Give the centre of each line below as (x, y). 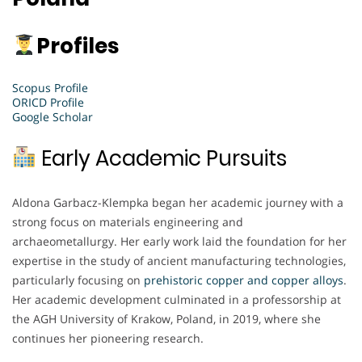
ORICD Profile (48, 102)
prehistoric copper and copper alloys (244, 280)
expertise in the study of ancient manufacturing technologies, (179, 260)
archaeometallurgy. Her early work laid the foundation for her (179, 241)
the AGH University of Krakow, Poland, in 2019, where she (166, 318)
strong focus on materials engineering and (128, 221)
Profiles (77, 46)
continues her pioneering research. (108, 338)
